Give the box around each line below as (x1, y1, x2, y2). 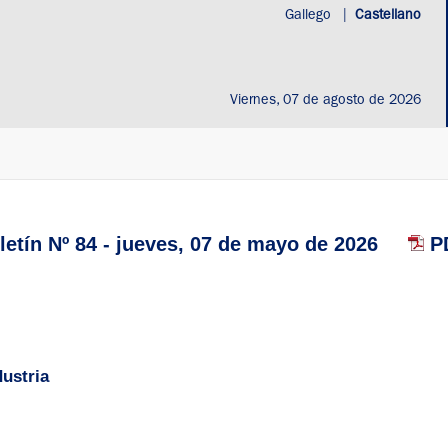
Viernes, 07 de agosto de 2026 (229, 94, 421, 108)
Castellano (354, 9, 421, 23)
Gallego (284, 9, 335, 23)
